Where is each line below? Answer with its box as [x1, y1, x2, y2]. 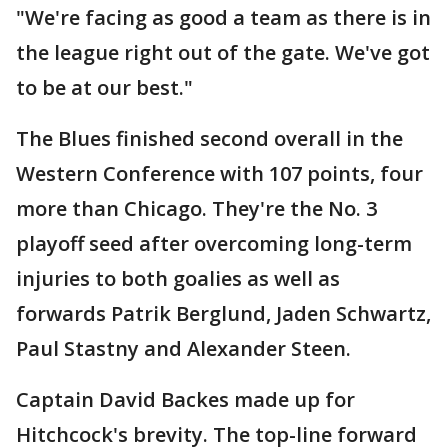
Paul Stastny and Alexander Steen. [16, 335, 351, 362]
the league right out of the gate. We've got [16, 39, 430, 66]
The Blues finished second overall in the [16, 125, 403, 152]
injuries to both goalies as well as [16, 265, 340, 292]
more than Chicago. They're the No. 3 [16, 195, 377, 222]
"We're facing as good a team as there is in [16, 4, 431, 31]
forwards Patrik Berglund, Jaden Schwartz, [16, 300, 431, 327]
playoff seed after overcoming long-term [16, 230, 412, 257]
